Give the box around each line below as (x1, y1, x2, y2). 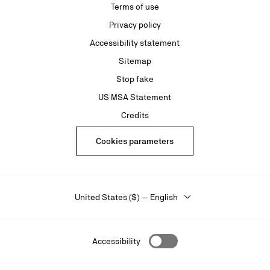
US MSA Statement (98, 92, 172, 102)
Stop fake (116, 74, 154, 84)
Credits (121, 110, 149, 121)
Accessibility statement (90, 38, 180, 48)
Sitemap (118, 56, 151, 66)
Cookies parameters (96, 136, 174, 146)
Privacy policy (108, 20, 161, 30)
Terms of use (110, 2, 159, 12)
